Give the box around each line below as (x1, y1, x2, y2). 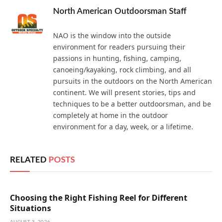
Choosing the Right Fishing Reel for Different (10, 192, 187, 203)
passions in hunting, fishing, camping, (53, 53, 181, 63)
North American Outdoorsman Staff (53, 6, 186, 15)
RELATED (10, 155, 49, 164)
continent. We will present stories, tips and (53, 87, 196, 97)
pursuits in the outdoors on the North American (53, 76, 212, 86)
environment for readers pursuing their (53, 42, 185, 52)
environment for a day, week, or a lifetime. (53, 121, 193, 131)
